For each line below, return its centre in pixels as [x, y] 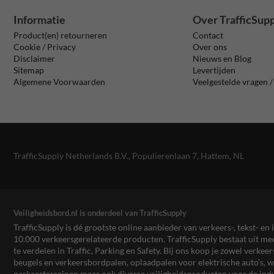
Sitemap [29, 70]
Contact [208, 35]
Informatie [39, 19]
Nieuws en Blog [222, 58]
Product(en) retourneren [60, 35]
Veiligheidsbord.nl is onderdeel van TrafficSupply [100, 213]
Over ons [210, 46]
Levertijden [214, 70]
